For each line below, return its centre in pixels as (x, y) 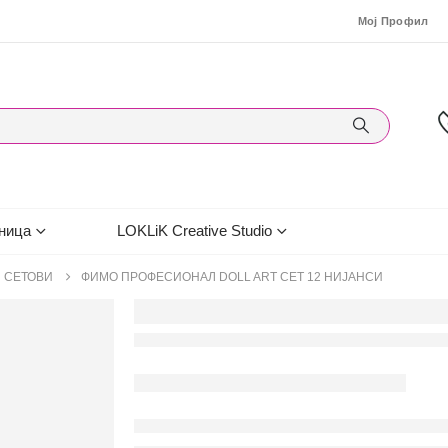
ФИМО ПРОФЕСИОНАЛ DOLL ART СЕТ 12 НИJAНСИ (232, 277)
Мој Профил (393, 21)
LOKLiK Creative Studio (194, 230)
